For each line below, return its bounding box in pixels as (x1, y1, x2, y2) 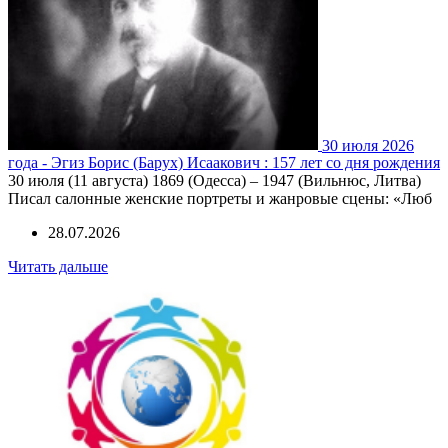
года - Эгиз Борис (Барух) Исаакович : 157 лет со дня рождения (8, 154, 440, 172)
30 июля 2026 (322, 136, 414, 154)
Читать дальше (8, 258, 108, 276)
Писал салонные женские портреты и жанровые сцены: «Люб (8, 190, 432, 208)
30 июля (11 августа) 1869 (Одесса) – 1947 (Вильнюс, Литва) (8, 172, 421, 190)
